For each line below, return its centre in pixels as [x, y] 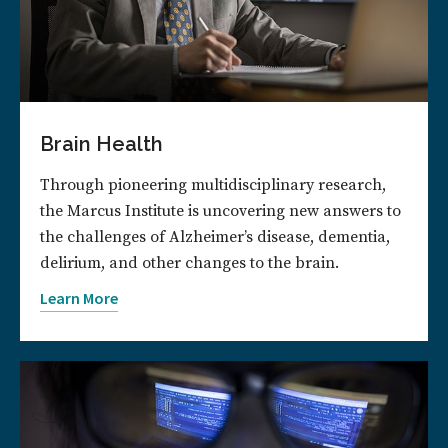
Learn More [79, 297]
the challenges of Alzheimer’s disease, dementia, [215, 236]
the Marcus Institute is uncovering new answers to [220, 210]
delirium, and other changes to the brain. [189, 262]
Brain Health [101, 143]
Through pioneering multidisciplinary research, [213, 184]
